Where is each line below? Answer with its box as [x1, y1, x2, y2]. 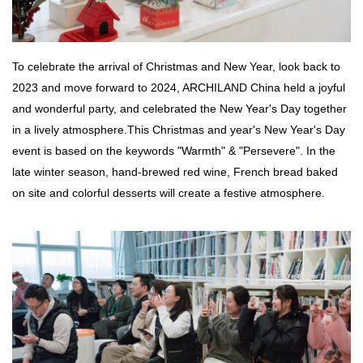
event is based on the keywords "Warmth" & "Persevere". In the [12, 144, 335, 158]
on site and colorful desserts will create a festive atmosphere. [12, 186, 325, 200]
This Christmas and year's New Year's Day [127, 123, 345, 137]
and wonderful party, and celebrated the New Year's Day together [12, 102, 347, 116]
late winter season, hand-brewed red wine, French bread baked [12, 165, 338, 179]
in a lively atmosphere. [12, 123, 127, 137]
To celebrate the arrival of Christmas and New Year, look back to [12, 60, 340, 74]
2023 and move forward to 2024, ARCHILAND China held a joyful [12, 81, 345, 95]
